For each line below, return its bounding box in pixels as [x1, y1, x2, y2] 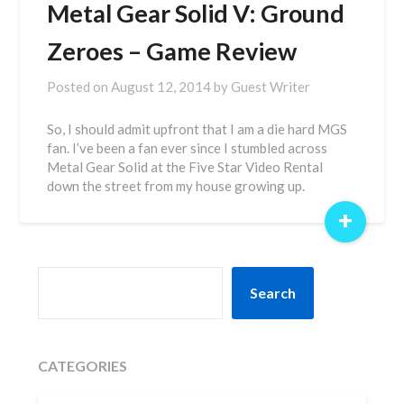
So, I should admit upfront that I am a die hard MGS [47, 121, 348, 137]
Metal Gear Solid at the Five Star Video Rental [47, 159, 324, 175]
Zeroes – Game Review [47, 36, 298, 66]
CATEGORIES [38, 357, 128, 374]
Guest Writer [231, 78, 311, 95]
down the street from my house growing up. [47, 178, 306, 194]
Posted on [47, 78, 112, 95]
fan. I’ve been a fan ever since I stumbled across [47, 140, 328, 156]
